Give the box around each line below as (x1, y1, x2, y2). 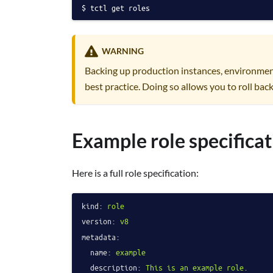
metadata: (82, 231, 120, 242)
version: (82, 216, 116, 227)
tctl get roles (90, 2, 150, 13)
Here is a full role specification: (72, 167, 199, 179)
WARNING (101, 46, 144, 57)
